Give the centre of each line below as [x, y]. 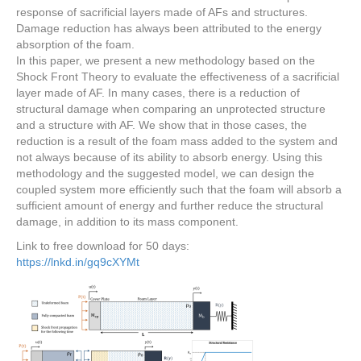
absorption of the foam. [75, 44]
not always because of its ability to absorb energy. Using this [169, 157]
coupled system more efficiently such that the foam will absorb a [179, 189]
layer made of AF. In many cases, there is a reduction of [158, 93]
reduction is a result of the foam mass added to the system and [177, 141]
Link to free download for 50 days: [103, 246]
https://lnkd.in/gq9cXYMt [78, 262]
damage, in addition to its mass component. [127, 222]
